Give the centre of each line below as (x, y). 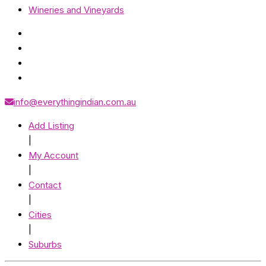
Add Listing (51, 126)
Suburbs (45, 245)
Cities (40, 215)
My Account (53, 156)
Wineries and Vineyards (76, 10)
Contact (45, 185)
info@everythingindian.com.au (75, 102)
